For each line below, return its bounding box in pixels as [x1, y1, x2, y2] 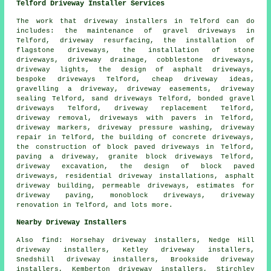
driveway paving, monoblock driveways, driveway [16, 191, 255, 199]
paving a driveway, [16, 152, 108, 160]
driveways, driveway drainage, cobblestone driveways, [16, 56, 255, 64]
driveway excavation [16, 162, 105, 170]
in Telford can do [167, 17, 255, 25]
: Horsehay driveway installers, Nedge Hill [58, 236, 255, 244]
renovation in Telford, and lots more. [16, 201, 174, 209]
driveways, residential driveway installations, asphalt [16, 172, 255, 180]
